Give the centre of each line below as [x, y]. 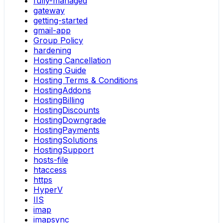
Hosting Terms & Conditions [86, 80]
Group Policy [58, 41]
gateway [49, 11]
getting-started [60, 21]
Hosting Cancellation [72, 60]
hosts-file [51, 160]
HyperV [48, 190]
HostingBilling [59, 100]
